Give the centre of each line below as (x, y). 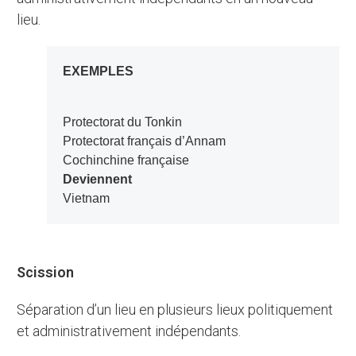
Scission (50, 273)
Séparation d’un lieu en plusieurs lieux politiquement (21, 310)
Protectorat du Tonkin (126, 122)
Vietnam (86, 199)
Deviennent (97, 180)
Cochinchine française (126, 161)
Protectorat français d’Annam (144, 141)
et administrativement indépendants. (129, 331)
